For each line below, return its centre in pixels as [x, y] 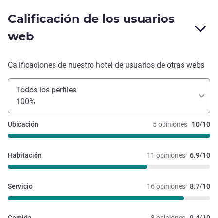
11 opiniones [166, 155]
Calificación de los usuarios [91, 19]
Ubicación [23, 124]
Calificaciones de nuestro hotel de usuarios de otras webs [106, 65]
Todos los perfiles [46, 90]
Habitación [25, 155]
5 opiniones [170, 124]
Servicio [20, 187]
